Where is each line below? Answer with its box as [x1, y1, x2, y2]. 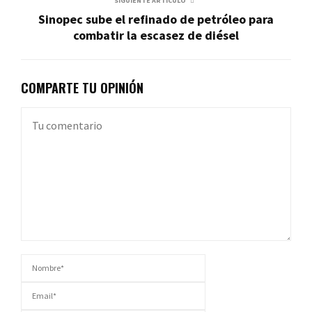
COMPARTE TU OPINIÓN [21, 78, 143, 97]
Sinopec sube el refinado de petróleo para [38, 10, 274, 27]
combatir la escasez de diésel [73, 26, 239, 43]
